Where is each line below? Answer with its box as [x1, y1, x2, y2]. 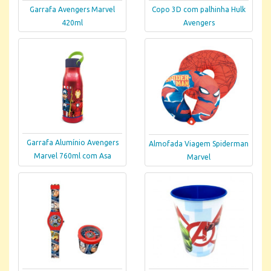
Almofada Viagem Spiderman [149, 140, 249, 148]
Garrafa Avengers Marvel [30, 5, 115, 14]
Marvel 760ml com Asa [33, 151, 111, 160]
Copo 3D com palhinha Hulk [152, 5, 246, 14]
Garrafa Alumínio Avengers [26, 138, 119, 146]
